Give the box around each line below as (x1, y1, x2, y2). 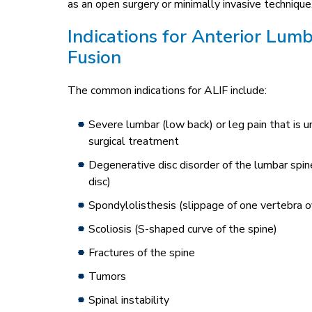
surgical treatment (88, 133, 179, 149)
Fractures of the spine (88, 244, 195, 260)
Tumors (88, 268, 126, 284)
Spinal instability (88, 292, 169, 308)
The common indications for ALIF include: (68, 82, 267, 98)
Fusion (68, 45, 121, 70)
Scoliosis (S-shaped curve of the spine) (88, 221, 277, 237)
